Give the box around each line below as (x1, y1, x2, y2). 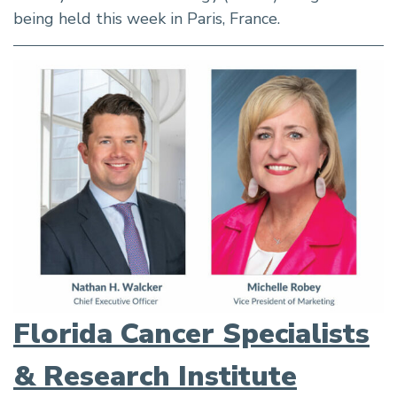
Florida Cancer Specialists (13, 314, 370, 353)
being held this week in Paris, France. (13, 7, 280, 29)
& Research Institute (13, 356, 297, 395)
